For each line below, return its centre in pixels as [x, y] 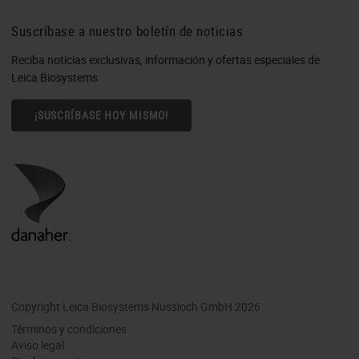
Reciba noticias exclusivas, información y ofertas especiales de [165, 59]
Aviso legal [38, 345]
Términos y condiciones [69, 329]
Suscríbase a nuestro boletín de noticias [127, 30]
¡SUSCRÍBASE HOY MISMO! [101, 115]
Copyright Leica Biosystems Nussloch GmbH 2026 [136, 306]
